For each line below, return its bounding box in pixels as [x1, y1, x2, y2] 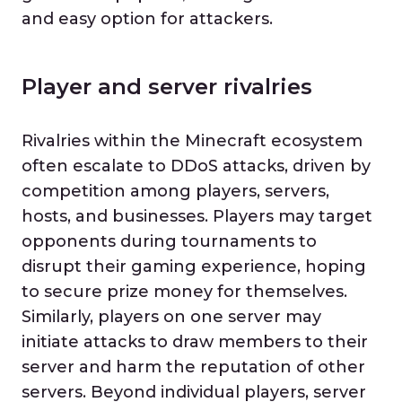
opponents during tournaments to [22, 232, 317, 251]
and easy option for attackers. [22, 9, 273, 29]
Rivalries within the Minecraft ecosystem [22, 131, 363, 151]
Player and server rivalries [22, 74, 312, 100]
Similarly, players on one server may [22, 307, 321, 327]
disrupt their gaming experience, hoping [22, 257, 366, 276]
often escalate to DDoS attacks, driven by [22, 156, 371, 176]
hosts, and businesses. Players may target [22, 206, 372, 226]
